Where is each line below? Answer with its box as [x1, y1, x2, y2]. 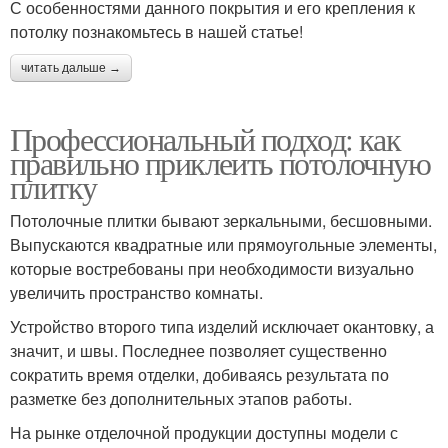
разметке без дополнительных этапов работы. [10, 386, 352, 410]
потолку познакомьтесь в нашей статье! [10, 19, 303, 43]
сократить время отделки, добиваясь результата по [10, 362, 389, 386]
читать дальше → [21, 60, 121, 75]
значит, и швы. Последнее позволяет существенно [10, 338, 387, 362]
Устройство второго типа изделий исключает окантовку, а [10, 314, 434, 338]
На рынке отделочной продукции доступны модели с [10, 420, 398, 444]
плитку [10, 164, 97, 208]
